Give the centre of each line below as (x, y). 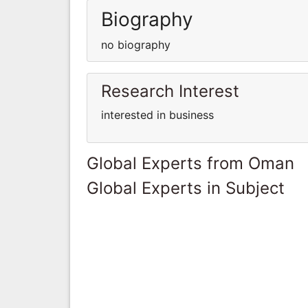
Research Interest (170, 91)
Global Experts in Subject (186, 188)
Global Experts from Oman (190, 163)
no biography (136, 44)
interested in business (157, 114)
